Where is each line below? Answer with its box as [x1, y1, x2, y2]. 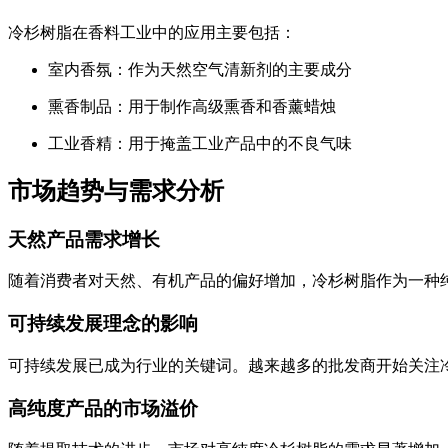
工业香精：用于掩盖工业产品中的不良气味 [48, 134, 352, 152]
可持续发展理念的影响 [8, 313, 198, 335]
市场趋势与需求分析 [8, 177, 224, 204]
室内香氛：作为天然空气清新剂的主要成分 [48, 60, 352, 78]
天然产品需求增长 [8, 228, 160, 250]
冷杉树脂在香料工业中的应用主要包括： [8, 23, 296, 41]
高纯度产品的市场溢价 [8, 397, 198, 419]
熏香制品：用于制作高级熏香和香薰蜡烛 [48, 97, 336, 115]
